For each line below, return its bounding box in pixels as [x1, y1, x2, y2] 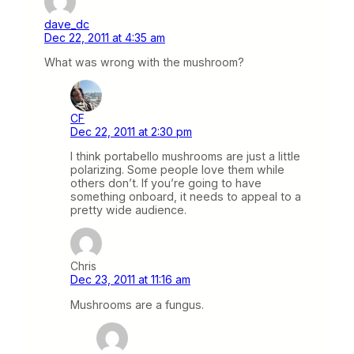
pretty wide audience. [70, 203, 186, 217]
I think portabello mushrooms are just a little [70, 149, 300, 164]
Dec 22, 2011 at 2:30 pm [70, 125, 192, 139]
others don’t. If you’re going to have [70, 176, 262, 190]
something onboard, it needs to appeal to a [70, 190, 301, 204]
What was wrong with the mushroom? [44, 55, 244, 70]
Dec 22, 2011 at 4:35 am [44, 30, 165, 44]
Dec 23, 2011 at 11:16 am [70, 273, 190, 287]
